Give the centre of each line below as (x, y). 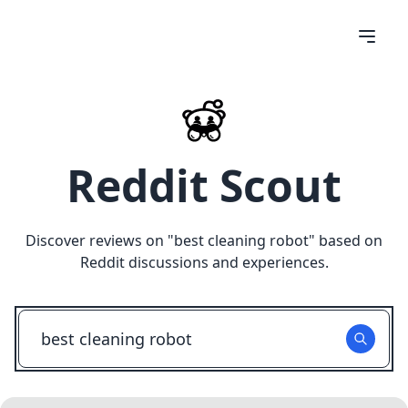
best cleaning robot (241, 240)
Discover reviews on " (100, 240)
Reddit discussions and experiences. (204, 262)
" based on (346, 240)
